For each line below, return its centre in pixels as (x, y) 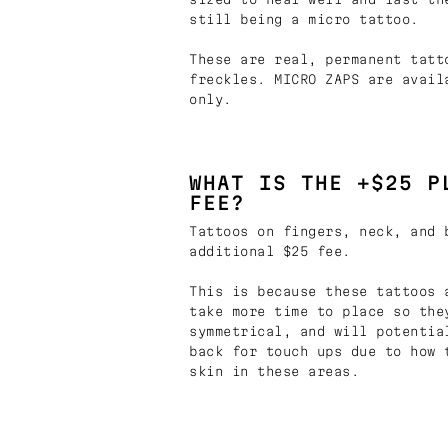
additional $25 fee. (270, 250)
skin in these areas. (274, 370)
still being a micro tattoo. (304, 18)
